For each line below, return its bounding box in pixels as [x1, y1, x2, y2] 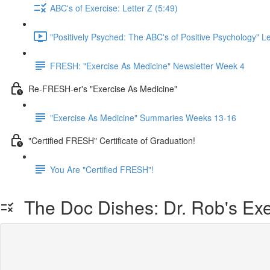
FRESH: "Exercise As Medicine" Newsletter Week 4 [50, 59, 245, 72]
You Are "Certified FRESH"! [50, 163, 154, 175]
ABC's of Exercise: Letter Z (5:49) [50, 1, 178, 14]
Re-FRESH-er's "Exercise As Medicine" [28, 82, 177, 95]
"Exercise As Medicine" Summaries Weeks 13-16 [50, 111, 236, 124]
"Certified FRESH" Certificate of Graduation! [28, 134, 195, 146]
